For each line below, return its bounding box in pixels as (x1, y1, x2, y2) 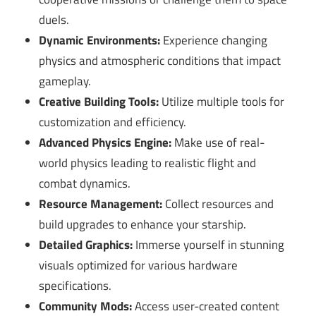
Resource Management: (39, 195, 163, 214)
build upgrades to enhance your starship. (39, 215, 247, 234)
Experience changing (160, 31, 268, 50)
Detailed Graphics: (39, 236, 133, 255)
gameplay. (39, 72, 92, 91)
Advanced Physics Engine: (39, 133, 172, 152)
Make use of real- (171, 133, 265, 152)
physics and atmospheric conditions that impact (39, 51, 281, 71)
